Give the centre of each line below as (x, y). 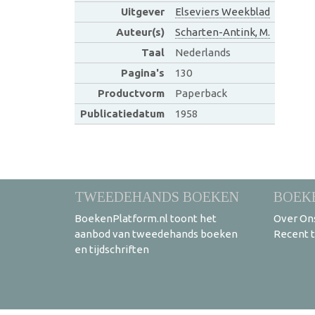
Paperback (201, 93)
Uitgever (142, 12)
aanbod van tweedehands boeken (156, 234)
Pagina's (142, 73)
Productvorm (131, 93)
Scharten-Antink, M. (222, 32)
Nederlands (202, 52)
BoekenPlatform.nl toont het (146, 218)
